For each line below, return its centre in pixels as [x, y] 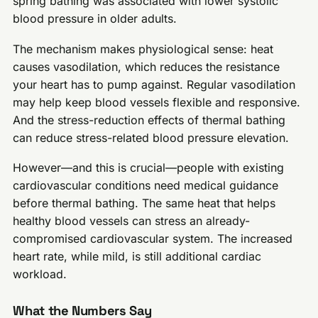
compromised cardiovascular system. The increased [153, 239]
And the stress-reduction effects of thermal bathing [149, 120]
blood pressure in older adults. [95, 19]
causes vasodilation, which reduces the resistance [147, 66]
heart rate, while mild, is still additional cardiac [137, 257]
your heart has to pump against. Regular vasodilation [154, 84]
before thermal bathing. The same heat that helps [144, 203]
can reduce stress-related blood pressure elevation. [151, 137]
